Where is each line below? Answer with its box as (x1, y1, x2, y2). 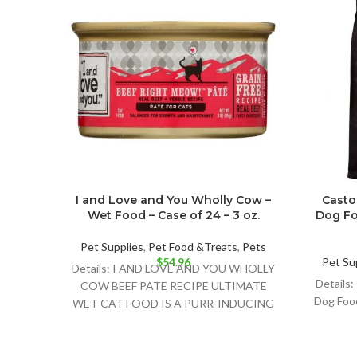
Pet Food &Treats (148, 239, 237, 253)
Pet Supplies (80, 239, 143, 253)
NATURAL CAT (135, 313, 212, 328)
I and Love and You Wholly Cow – (76, 192, 271, 207)
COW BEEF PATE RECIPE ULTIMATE (80, 278, 267, 292)
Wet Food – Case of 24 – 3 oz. (87, 207, 260, 222)
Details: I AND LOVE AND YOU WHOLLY (72, 261, 275, 275)
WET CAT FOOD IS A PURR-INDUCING (73, 296, 274, 310)
